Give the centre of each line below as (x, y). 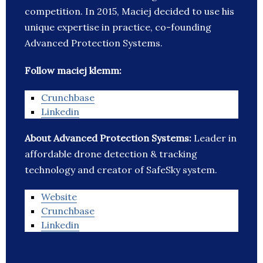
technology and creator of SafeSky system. (121, 170)
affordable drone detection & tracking (111, 154)
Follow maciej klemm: (73, 71)
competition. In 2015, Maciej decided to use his (129, 11)
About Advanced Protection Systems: (109, 138)
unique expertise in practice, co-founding (118, 27)
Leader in (215, 138)
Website (59, 197)
